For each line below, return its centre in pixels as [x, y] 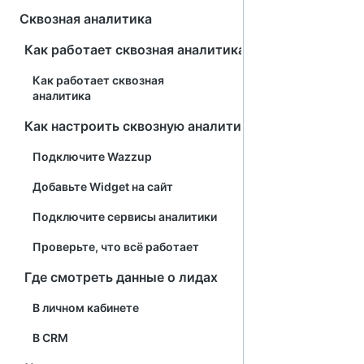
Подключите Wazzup [92, 156]
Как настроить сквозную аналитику [140, 126]
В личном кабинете [86, 308]
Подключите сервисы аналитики [125, 217]
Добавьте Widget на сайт [103, 186]
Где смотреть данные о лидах [121, 277]
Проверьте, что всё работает [116, 247]
